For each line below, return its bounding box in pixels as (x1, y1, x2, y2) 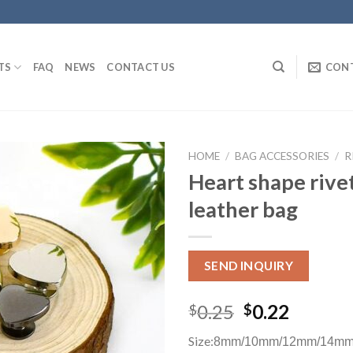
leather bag (188, 195, 298, 222)
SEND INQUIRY (203, 258, 294, 273)
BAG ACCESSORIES (235, 150, 330, 162)
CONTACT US (106, 61, 175, 73)
